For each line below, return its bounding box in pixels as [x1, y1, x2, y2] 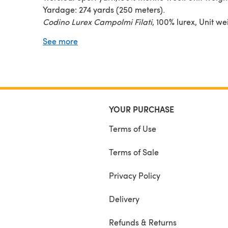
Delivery [109, 193, 139, 204]
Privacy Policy [109, 170, 160, 181]
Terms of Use [109, 123, 156, 134]
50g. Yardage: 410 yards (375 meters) [43, 28, 181, 39]
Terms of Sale [109, 147, 159, 157]
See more [43, 36, 78, 46]
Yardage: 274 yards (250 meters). [43, 4, 165, 15]
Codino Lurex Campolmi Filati [43, 16, 152, 27]
